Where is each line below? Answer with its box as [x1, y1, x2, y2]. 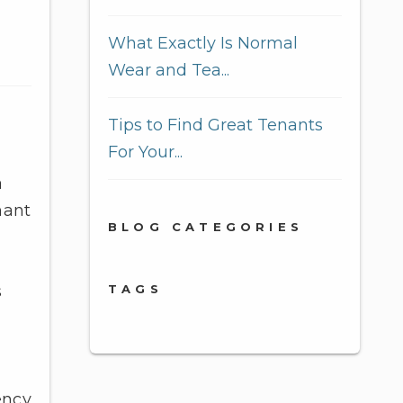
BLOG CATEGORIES [108, 219, 303, 234]
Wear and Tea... [108, 60, 229, 80]
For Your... [108, 142, 183, 162]
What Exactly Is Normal [108, 33, 298, 53]
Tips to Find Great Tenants [108, 115, 323, 135]
